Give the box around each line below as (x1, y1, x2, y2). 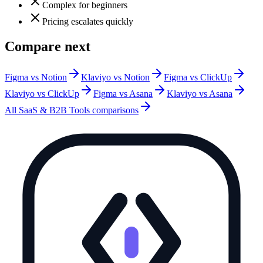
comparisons (90, 105, 139, 116)
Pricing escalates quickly (42, 16, 133, 27)
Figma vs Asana (93, 89, 153, 99)
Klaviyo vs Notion (81, 72, 150, 83)
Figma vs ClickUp (164, 72, 232, 83)
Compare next (5, 39, 90, 55)
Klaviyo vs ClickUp (5, 89, 79, 99)
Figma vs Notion (5, 72, 67, 83)
